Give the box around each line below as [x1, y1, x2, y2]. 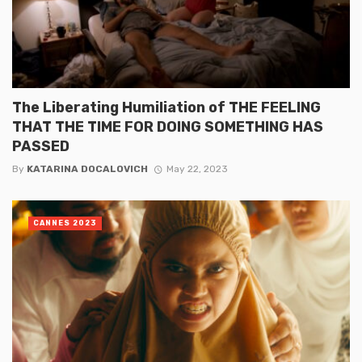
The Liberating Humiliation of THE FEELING [12, 98, 321, 116]
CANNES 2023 [33, 218, 97, 227]
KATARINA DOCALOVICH [27, 162, 148, 175]
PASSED [12, 137, 69, 154]
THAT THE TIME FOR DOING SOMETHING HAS [12, 117, 323, 135]
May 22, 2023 [166, 162, 228, 175]
